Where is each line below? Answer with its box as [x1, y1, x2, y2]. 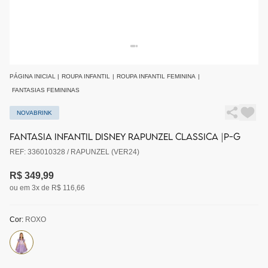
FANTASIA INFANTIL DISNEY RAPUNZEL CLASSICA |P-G [10, 131, 240, 142]
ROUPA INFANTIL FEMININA [117, 73, 196, 80]
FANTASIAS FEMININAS [12, 87, 80, 93]
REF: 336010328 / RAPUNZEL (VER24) [10, 148, 139, 156]
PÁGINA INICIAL [10, 73, 56, 80]
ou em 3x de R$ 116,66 [10, 184, 85, 192]
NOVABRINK [17, 109, 52, 116]
